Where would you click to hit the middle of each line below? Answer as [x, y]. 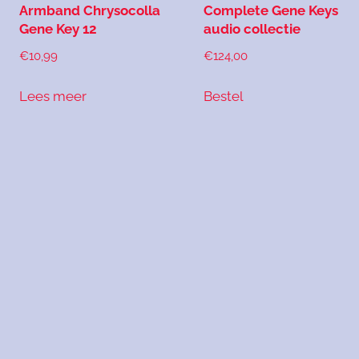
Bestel [224, 96]
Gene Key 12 [58, 29]
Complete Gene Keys [271, 11]
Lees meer [53, 96]
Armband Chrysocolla [90, 11]
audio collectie [252, 29]
